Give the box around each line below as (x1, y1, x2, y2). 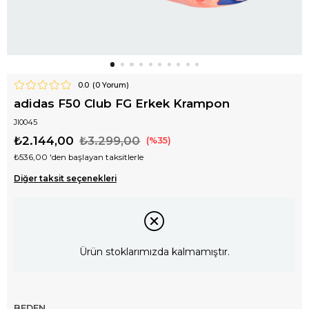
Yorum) (99, 79, 129, 90)
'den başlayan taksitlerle (50, 152, 143, 162)
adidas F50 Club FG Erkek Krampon (14, 96, 230, 110)
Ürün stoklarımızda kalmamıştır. (79, 246, 230, 259)
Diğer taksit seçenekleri (14, 173, 117, 183)
